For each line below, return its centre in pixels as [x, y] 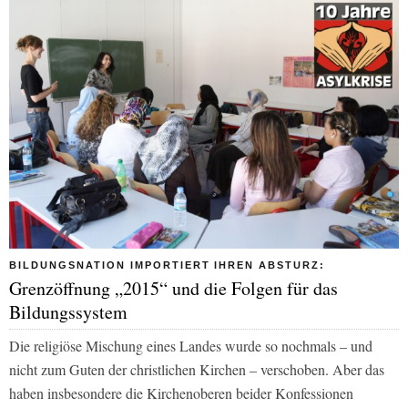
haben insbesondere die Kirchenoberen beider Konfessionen [181, 393]
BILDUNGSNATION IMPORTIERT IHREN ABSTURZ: [168, 265]
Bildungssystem [68, 312]
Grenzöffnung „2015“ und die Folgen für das [173, 289]
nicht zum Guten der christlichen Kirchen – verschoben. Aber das [197, 370]
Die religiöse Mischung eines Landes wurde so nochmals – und [191, 346]
